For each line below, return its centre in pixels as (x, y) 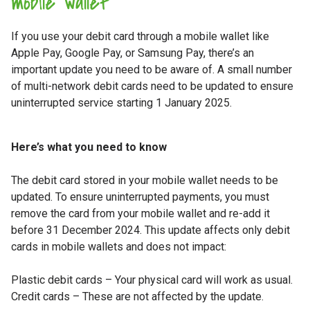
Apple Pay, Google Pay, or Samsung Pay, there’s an (133, 53)
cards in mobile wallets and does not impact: (119, 246)
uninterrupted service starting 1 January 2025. (121, 102)
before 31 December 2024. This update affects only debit (151, 230)
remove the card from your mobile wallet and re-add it (140, 213)
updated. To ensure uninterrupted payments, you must (140, 197)
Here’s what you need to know (89, 147)
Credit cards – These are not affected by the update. (137, 296)
